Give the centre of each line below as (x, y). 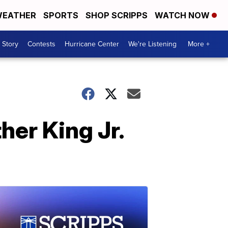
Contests (41, 44)
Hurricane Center (92, 44)
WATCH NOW (183, 15)
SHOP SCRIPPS (117, 15)
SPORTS (61, 15)
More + (199, 44)
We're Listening (152, 44)
